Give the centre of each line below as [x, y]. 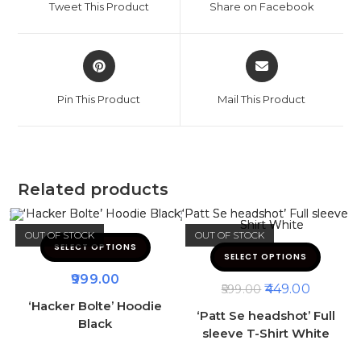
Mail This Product [262, 99]
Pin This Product [99, 99]
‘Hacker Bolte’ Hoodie [95, 305]
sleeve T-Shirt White [266, 333]
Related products [93, 189]
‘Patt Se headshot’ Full [266, 315]
